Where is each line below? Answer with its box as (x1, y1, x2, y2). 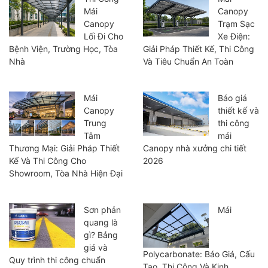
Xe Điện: (218, 31, 250, 42)
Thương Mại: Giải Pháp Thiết (9, 143, 120, 154)
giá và (84, 242, 108, 253)
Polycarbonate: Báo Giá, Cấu (143, 248, 255, 259)
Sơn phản (84, 205, 121, 215)
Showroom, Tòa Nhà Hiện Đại (9, 168, 123, 179)
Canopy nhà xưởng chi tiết (143, 143, 246, 154)
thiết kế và (218, 105, 259, 116)
